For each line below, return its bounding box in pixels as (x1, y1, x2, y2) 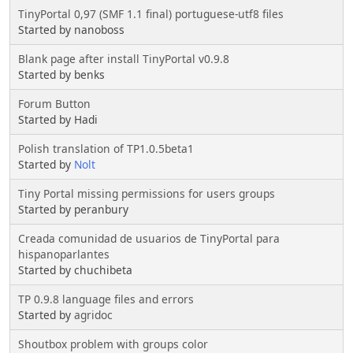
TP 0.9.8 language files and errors (18, 291, 194, 307)
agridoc (74, 307, 113, 322)
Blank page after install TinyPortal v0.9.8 (18, 50, 229, 66)
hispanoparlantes (18, 246, 110, 262)
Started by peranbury (18, 201, 128, 217)
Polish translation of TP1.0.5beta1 (18, 140, 194, 156)
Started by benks (18, 66, 105, 82)
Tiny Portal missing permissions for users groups (18, 185, 275, 201)
